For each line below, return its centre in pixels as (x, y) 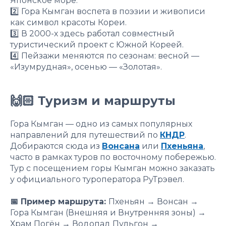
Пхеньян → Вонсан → (153, 201)
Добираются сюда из (56, 146)
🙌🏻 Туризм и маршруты (93, 100)
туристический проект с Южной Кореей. (97, 44)
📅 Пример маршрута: (59, 201)
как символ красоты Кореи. (68, 22)
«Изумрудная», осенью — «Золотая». (86, 67)
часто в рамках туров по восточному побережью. (113, 157)
